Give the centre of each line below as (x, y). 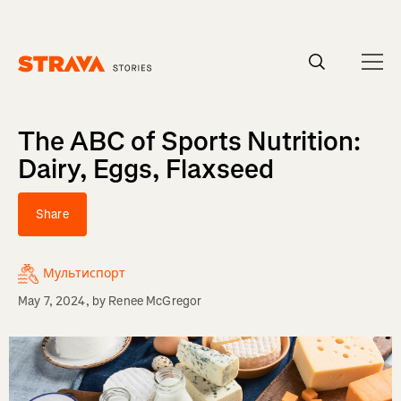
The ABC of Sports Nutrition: (189, 141)
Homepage (47, 81)
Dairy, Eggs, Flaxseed (146, 169)
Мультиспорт (85, 273)
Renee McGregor (155, 301)
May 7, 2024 (52, 301)
